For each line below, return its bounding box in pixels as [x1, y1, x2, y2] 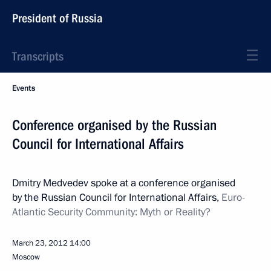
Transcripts [12, 49, 64, 64]
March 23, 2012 [12, 238, 68, 249]
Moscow [12, 252, 40, 263]
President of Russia [12, 11, 103, 25]
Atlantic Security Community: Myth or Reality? [12, 205, 211, 219]
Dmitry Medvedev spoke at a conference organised [12, 176, 235, 190]
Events [12, 83, 35, 94]
